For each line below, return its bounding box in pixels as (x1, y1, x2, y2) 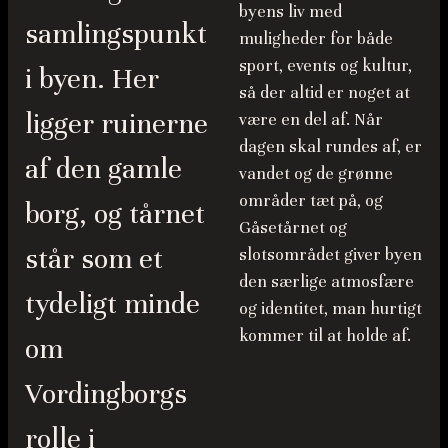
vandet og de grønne (239, 162, 393, 184)
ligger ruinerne (25, 107, 208, 142)
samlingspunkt (25, 17, 207, 52)
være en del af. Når (239, 108, 383, 130)
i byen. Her (25, 62, 159, 97)
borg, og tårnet (25, 197, 205, 232)
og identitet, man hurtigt (239, 297, 422, 319)
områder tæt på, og (239, 189, 383, 211)
